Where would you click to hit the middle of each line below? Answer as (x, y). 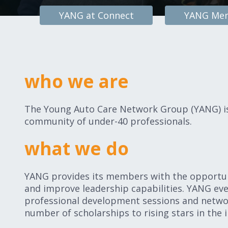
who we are (77, 81)
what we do (77, 148)
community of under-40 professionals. (108, 121)
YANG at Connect (96, 15)
